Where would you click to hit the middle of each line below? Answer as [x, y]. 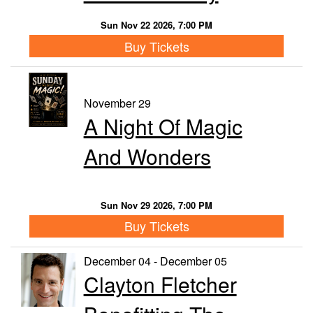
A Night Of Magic [163, 126]
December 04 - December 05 [155, 261]
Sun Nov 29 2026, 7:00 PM [156, 205]
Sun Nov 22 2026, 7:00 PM [156, 25]
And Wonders [147, 156]
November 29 [117, 103]
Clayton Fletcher [160, 284]
